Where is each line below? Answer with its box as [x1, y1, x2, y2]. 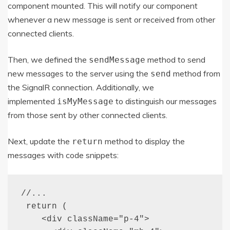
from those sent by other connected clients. [8, 109, 167, 120]
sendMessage [89, 54, 145, 65]
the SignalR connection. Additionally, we [8, 82, 154, 92]
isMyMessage [57, 96, 113, 106]
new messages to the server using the [8, 68, 150, 79]
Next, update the [8, 136, 72, 146]
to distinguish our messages [113, 95, 217, 106]
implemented [8, 95, 57, 106]
